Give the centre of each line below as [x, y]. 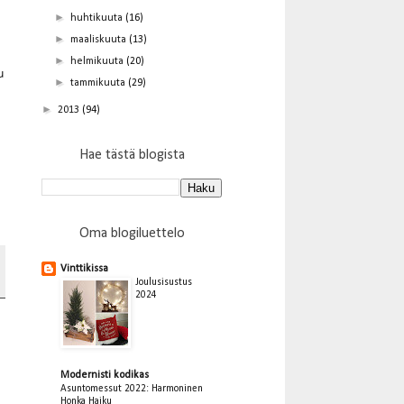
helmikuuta [99, 61]
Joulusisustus [164, 282]
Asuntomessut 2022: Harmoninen [132, 388]
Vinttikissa [84, 268]
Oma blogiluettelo [132, 233]
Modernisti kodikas [105, 375]
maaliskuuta [100, 39]
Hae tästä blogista [132, 155]
